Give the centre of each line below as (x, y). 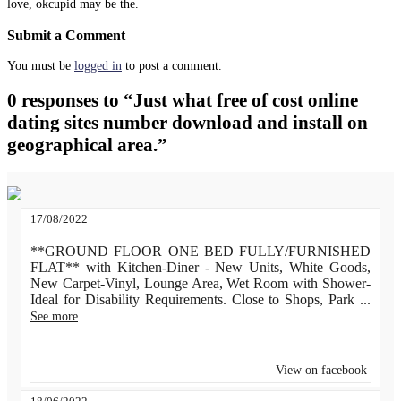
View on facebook (321, 371)
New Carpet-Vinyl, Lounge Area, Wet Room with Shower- (200, 284)
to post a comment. (172, 66)
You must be (41, 66)
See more (54, 317)
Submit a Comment (66, 35)
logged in (98, 66)
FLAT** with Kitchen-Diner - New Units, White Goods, (200, 268)
